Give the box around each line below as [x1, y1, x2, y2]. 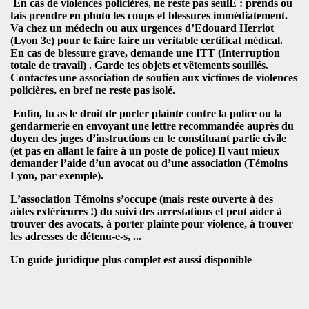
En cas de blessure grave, [10, 46, 130, 59]
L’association [10, 192, 74, 205]
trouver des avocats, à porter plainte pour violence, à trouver [10, 217, 293, 230]
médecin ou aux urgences [65, 21, 182, 34]
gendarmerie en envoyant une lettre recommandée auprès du [10, 119, 294, 132]
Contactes [10, 71, 59, 83]
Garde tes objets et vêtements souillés [94, 59, 266, 71]
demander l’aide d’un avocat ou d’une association [10, 157, 241, 169]
